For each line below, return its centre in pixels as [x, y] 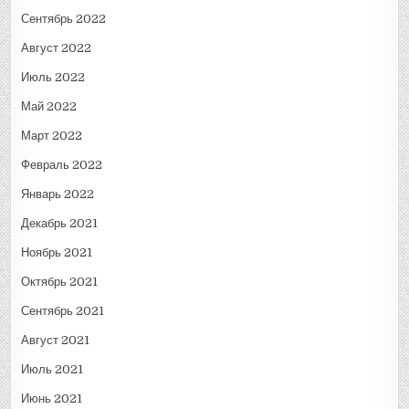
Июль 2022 [53, 77]
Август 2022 [57, 47]
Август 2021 [56, 340]
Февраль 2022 [62, 164]
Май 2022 [49, 106]
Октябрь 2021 [60, 281]
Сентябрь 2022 [64, 18]
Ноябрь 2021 [57, 252]
